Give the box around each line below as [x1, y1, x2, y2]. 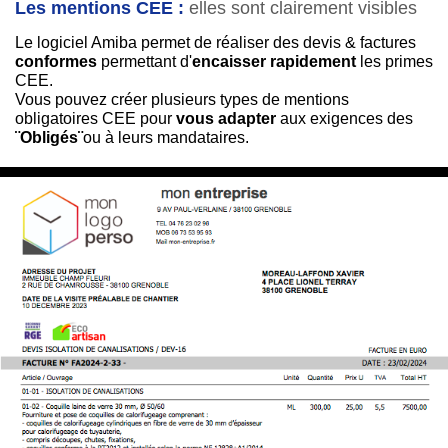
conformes [15, 53, 97, 71]
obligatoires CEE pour [15, 110, 176, 128]
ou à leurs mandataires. [83, 129, 249, 147]
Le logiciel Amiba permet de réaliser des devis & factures [15, 34, 416, 52]
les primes [356, 53, 433, 71]
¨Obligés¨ [15, 129, 83, 147]
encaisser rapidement [192, 53, 356, 71]
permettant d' [97, 53, 192, 71]
